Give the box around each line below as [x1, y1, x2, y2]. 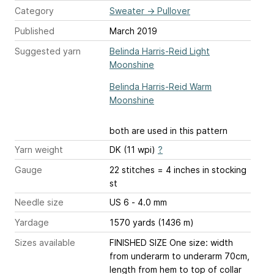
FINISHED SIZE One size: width [109, 237, 233, 248]
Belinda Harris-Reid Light [109, 46, 210, 57]
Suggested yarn [15, 46, 81, 57]
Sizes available [15, 237, 75, 248]
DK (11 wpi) [109, 144, 158, 155]
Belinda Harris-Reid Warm [109, 81, 212, 92]
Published [15, 26, 54, 37]
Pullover [157, 6, 190, 17]
